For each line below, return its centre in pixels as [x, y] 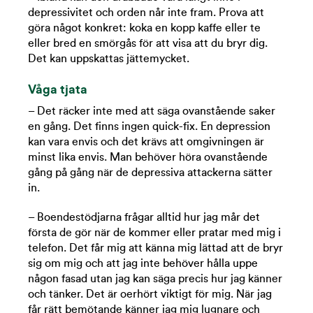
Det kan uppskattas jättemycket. [109, 59]
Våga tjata [58, 90]
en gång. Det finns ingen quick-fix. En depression [149, 127]
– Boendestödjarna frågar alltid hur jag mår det [144, 218]
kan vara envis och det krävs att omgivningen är [146, 142]
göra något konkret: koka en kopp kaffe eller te [144, 28]
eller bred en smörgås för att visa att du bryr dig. [148, 44]
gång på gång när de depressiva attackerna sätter [150, 173]
